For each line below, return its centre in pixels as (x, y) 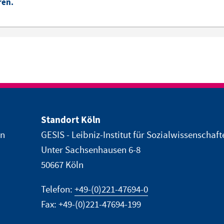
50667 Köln (62, 165)
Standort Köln (71, 120)
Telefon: (58, 190)
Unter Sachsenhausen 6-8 (91, 150)
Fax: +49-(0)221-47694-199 (91, 205)
